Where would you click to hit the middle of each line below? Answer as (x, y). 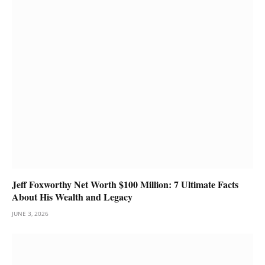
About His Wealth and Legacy (72, 197)
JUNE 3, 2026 (30, 214)
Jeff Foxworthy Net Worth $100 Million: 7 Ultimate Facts (125, 185)
